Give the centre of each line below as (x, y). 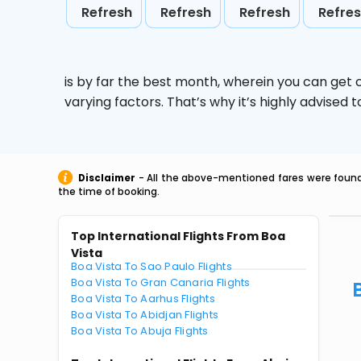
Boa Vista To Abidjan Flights (145, 315)
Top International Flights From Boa (178, 236)
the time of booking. (109, 192)
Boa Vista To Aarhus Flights (143, 299)
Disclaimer (107, 178)
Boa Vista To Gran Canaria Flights (161, 282)
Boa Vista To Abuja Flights (140, 331)
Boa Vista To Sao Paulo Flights (151, 266)
